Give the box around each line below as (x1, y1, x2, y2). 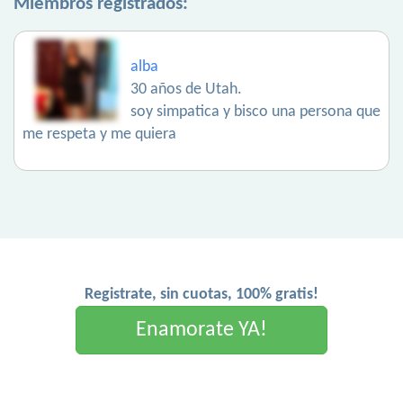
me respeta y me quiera (22, 126, 176, 144)
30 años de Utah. (130, 81, 242, 99)
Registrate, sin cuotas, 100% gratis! (85, 286, 318, 304)
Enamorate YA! (136, 319, 267, 342)
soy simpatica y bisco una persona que (130, 103, 381, 121)
